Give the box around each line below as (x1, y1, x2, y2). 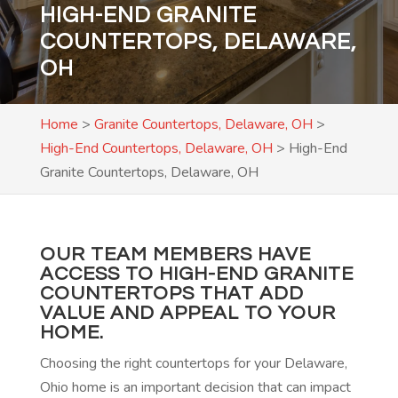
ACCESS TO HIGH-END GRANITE (39, 264, 354, 284)
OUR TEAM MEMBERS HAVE (39, 244, 311, 265)
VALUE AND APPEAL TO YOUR (39, 303, 336, 323)
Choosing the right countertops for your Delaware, (39, 354, 347, 373)
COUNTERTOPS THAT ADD (39, 283, 304, 304)
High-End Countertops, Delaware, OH (39, 139, 273, 158)
